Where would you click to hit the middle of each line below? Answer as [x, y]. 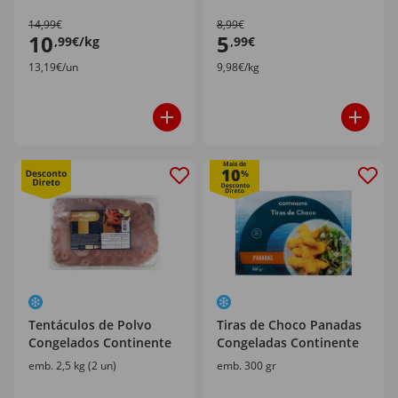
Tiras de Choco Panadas [289, 325]
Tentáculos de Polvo [90, 325]
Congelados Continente [100, 342]
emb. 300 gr [247, 366]
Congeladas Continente [288, 342]
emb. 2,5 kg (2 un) [72, 366]
